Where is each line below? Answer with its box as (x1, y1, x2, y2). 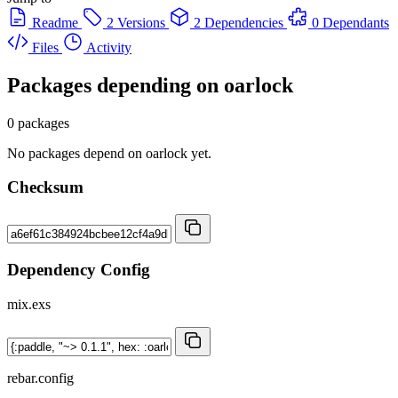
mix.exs (7, 296, 51, 312)
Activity (86, 39, 131, 55)
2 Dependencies (194, 14, 283, 30)
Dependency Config (7, 259, 150, 279)
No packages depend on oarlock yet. (7, 145, 211, 161)
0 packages (7, 115, 69, 131)
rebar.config (7, 370, 74, 386)
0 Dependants (312, 14, 389, 30)
